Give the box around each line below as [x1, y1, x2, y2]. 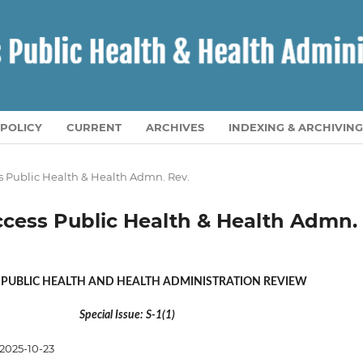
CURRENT [66, 120, 122, 134]
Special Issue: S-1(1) [75, 309, 175, 321]
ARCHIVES [146, 120, 204, 134]
